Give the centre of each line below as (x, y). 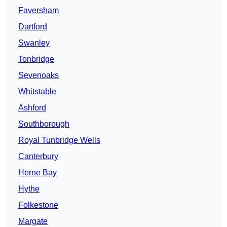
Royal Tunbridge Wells (59, 140)
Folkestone (38, 205)
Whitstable (37, 92)
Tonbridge (36, 59)
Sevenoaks (39, 75)
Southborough (44, 124)
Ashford (32, 108)
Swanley (34, 43)
